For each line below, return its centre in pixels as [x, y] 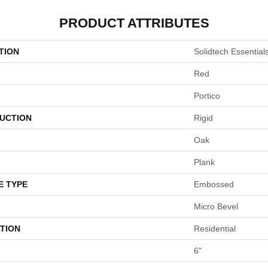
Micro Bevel [216, 206]
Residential [215, 229]
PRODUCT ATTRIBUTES [134, 23]
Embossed [214, 184]
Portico [207, 96]
